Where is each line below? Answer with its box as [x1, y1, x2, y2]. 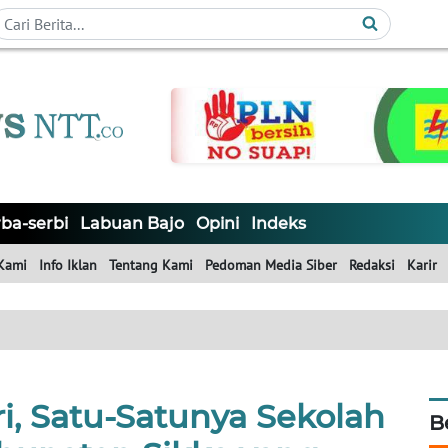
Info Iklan [39, 256, 97, 275]
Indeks [251, 214, 306, 234]
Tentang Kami [109, 256, 193, 275]
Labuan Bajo [80, 214, 184, 234]
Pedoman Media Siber [205, 256, 337, 275]
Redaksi [349, 256, 395, 275]
